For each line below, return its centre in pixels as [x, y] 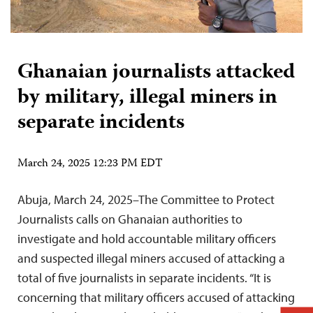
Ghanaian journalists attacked [156, 73]
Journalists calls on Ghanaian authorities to [130, 219]
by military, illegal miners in [147, 99]
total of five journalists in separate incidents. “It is [144, 278]
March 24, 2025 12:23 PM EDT [90, 165]
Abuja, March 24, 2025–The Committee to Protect [146, 200]
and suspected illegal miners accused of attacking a [151, 259]
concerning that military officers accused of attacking [156, 298]
